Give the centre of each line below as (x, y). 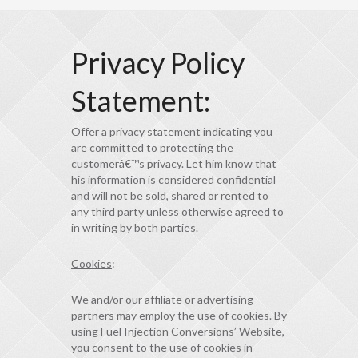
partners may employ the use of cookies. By (179, 316)
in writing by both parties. (135, 228)
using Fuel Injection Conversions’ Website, (178, 332)
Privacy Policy (158, 63)
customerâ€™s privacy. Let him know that (174, 164)
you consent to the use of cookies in (162, 348)
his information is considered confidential (173, 180)
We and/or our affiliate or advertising (162, 300)
